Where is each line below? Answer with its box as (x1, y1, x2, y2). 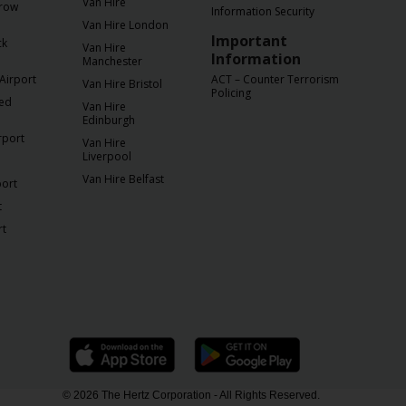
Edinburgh (82, 112, 135, 128)
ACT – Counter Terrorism (211, 72, 339, 87)
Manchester (82, 53, 142, 69)
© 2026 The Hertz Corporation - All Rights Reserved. (63, 389, 325, 401)
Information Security (211, 4, 314, 19)
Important (211, 31, 287, 51)
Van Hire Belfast (82, 171, 164, 187)
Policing (211, 85, 251, 101)
